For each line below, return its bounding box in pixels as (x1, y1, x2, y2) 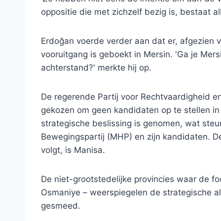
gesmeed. (41, 200, 80, 211)
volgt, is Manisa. (41, 145, 105, 155)
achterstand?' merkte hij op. (41, 62, 151, 73)
